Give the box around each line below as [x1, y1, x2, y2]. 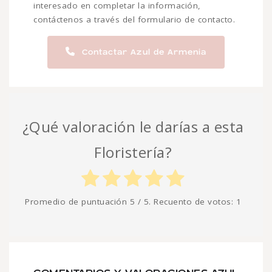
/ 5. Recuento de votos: [135, 196, 236, 208]
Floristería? [94, 142, 172, 163]
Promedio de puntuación [25, 196, 130, 208]
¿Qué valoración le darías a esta [22, 117, 244, 137]
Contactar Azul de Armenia [78, 48, 207, 57]
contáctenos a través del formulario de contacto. [33, 14, 235, 25]
